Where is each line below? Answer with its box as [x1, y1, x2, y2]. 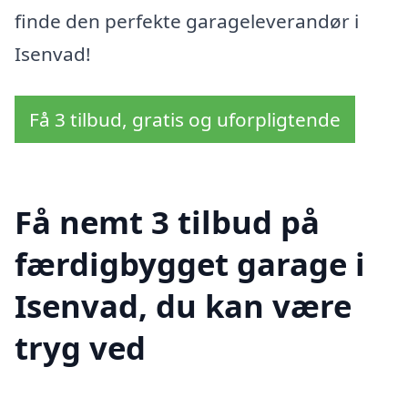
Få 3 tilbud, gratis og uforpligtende [29, 106, 341, 132]
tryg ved [15, 326, 146, 370]
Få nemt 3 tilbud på [15, 200, 320, 244]
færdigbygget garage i [15, 242, 365, 286]
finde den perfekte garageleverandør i [15, 8, 359, 34]
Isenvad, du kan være [15, 284, 352, 328]
